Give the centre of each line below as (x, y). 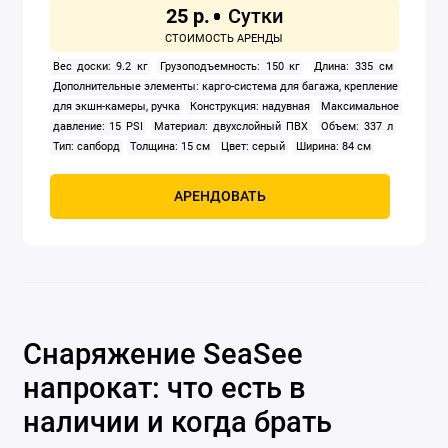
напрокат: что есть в (164, 388)
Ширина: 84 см (333, 147)
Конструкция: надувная (250, 107)
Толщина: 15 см (170, 147)
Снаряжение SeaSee (162, 354)
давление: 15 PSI (97, 127)
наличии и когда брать (177, 422)
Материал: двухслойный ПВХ (231, 127)
